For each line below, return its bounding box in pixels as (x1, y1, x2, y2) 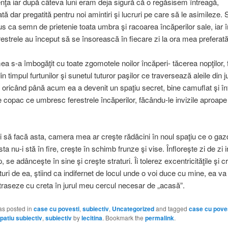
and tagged (154, 204, 189, 213)
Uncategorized (111, 204, 154, 213)
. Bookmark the (102, 213, 145, 222)
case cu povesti (33, 204, 79, 213)
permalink (145, 213, 174, 222)
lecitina (81, 213, 102, 222)
